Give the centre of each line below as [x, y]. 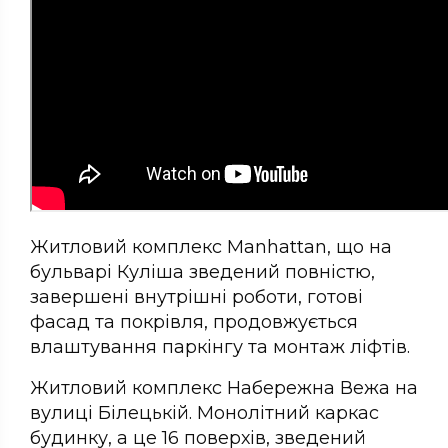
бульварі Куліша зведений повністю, [202, 272]
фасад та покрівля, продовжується [194, 322]
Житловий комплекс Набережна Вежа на [224, 388]
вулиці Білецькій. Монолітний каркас [204, 413]
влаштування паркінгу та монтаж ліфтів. [220, 347]
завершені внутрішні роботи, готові [196, 297]
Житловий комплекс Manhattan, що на [211, 247]
